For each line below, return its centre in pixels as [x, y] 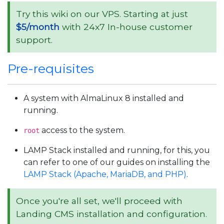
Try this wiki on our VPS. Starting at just [102, 14]
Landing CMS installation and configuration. [111, 214]
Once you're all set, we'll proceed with [99, 201]
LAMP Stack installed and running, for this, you [117, 150]
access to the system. [82, 130]
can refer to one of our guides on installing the [117, 162]
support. [34, 40]
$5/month [38, 27]
